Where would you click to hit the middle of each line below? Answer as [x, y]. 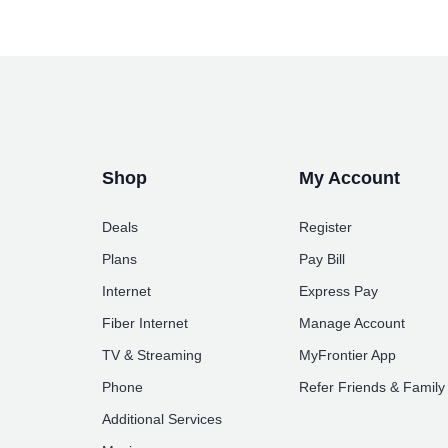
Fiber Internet [145, 323]
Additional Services [162, 419]
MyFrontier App [347, 355]
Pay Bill [321, 259]
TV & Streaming [152, 355]
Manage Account [351, 323]
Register [325, 227]
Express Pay [338, 291]
